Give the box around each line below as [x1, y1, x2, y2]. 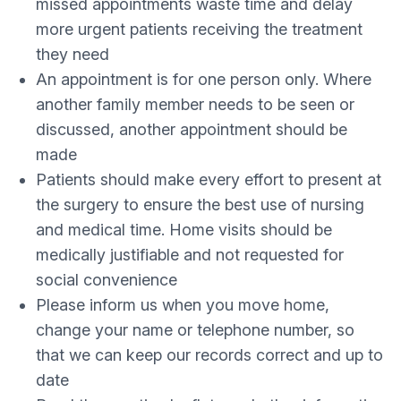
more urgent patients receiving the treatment [36, 20, 363, 38]
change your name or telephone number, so [36, 320, 354, 339]
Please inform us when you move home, [36, 295, 329, 314]
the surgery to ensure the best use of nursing [36, 195, 364, 214]
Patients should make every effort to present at [36, 170, 381, 189]
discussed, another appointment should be [36, 120, 347, 139]
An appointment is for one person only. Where [36, 70, 371, 89]
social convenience [36, 270, 177, 289]
